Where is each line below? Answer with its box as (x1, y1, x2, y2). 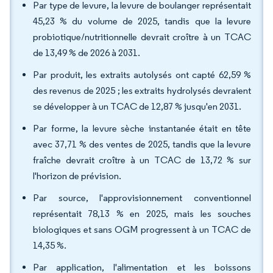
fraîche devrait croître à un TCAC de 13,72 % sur (33, 154, 251, 166)
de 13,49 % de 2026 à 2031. (33, 47, 140, 58)
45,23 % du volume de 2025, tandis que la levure (33, 15, 251, 27)
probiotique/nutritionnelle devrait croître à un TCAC (33, 31, 251, 43)
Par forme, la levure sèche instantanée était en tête (33, 122, 251, 134)
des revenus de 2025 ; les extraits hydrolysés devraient (33, 85, 251, 96)
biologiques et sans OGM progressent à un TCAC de (33, 224, 251, 235)
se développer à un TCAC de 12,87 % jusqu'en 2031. (33, 101, 241, 112)
